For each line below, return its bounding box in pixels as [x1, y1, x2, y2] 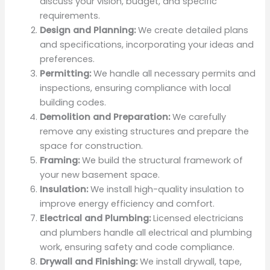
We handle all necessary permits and [91, 67, 256, 80]
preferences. [40, 52, 95, 65]
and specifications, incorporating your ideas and [40, 38, 254, 51]
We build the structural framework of [80, 154, 243, 166]
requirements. [40, 9, 101, 22]
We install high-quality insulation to [88, 183, 245, 195]
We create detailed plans [136, 24, 249, 36]
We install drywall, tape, [137, 255, 242, 268]
